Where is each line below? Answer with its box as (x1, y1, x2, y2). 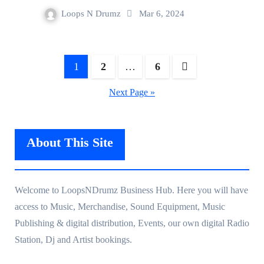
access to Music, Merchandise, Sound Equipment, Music (14, 201, 225, 212)
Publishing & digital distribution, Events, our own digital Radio (14, 217, 249, 228)
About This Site (26, 134, 113, 150)
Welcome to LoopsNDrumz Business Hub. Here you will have (14, 184, 248, 195)
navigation (14, 79, 100, 101)
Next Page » (109, 87, 155, 97)
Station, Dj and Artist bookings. (14, 234, 132, 245)
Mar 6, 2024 (139, 8, 184, 18)
